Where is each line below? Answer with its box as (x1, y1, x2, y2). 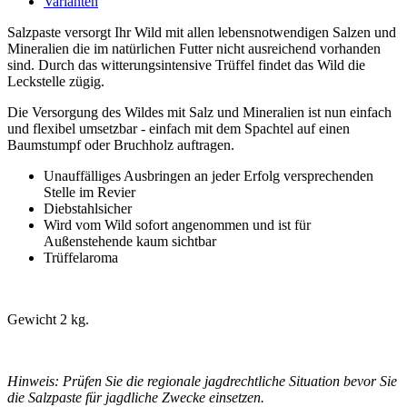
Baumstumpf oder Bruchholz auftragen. (7, 136, 234, 153)
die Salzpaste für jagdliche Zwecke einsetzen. (7, 389, 264, 405)
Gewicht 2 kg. (7, 311, 89, 327)
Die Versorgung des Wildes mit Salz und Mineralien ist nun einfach (7, 104, 392, 120)
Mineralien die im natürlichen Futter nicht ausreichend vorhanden (7, 40, 381, 56)
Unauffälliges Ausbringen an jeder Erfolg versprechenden (44, 167, 373, 184)
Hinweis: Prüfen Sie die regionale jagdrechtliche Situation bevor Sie (7, 372, 397, 389)
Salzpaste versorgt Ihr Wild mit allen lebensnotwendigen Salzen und (7, 24, 396, 40)
